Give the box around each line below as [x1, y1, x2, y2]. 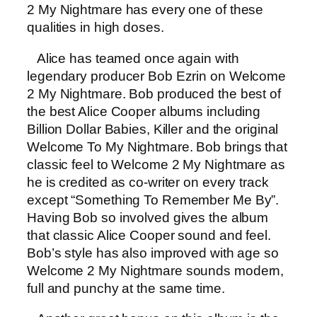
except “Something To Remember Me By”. [27, 192, 279, 207]
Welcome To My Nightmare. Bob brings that [27, 139, 287, 154]
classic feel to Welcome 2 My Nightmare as [27, 156, 285, 172]
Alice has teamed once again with [27, 50, 239, 66]
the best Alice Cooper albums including [27, 103, 261, 119]
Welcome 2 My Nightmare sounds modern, [27, 263, 284, 278]
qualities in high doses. [27, 20, 164, 35]
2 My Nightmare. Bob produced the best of [27, 86, 281, 101]
